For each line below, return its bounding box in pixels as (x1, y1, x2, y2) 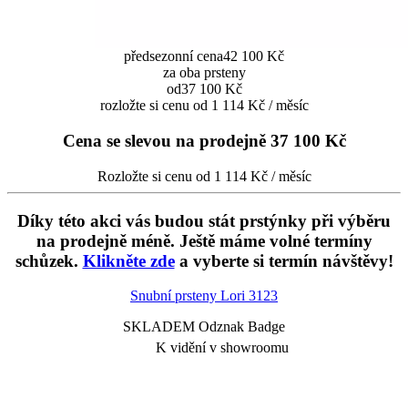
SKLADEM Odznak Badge (123, 319, 285, 335)
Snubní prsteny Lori (130, 288, 249, 304)
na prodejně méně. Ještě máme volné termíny (36, 230, 372, 250)
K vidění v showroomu (156, 340, 289, 356)
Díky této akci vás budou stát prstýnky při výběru (17, 210, 391, 230)
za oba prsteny (162, 65, 246, 81)
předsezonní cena (124, 48, 223, 65)
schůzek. (15, 250, 83, 270)
